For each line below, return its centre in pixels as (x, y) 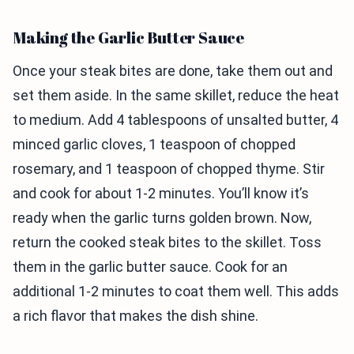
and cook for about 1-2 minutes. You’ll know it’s (161, 194)
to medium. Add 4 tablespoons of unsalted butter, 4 (175, 120)
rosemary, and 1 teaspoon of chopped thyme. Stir (169, 169)
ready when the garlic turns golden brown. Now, (162, 218)
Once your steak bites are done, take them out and (173, 71)
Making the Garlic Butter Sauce (128, 38)
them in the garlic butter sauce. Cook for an (150, 267)
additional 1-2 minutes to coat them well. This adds (176, 292)
